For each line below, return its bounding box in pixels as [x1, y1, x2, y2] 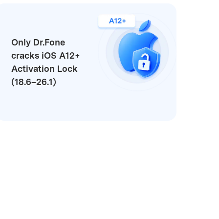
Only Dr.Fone [11, 37, 65, 47]
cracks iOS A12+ [11, 50, 80, 61]
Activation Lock [11, 63, 78, 74]
